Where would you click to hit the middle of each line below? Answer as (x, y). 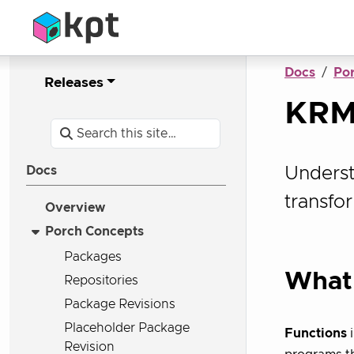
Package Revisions (120, 304)
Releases (74, 83)
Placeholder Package (127, 328)
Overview (75, 208)
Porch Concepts (94, 232)
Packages (93, 256)
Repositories (101, 280)
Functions (316, 334)
